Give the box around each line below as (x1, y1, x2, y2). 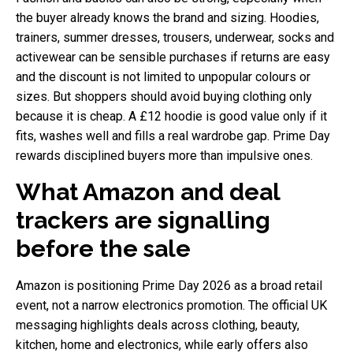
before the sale (16, 234, 191, 262)
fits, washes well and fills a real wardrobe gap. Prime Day (16, 128, 330, 143)
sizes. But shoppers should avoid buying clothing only (16, 88, 312, 104)
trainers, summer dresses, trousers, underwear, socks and (16, 29, 334, 45)
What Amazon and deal (16, 177, 280, 206)
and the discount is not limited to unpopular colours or (16, 69, 310, 84)
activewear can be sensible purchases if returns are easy (16, 49, 330, 65)
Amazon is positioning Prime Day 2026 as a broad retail (16, 277, 322, 293)
